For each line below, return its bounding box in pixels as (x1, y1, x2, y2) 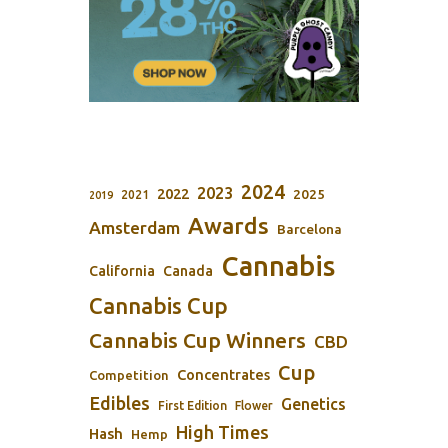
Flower (235, 399, 273, 413)
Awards (188, 213, 269, 239)
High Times (176, 422, 269, 443)
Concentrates (177, 366, 270, 384)
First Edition (158, 399, 227, 413)
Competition (89, 368, 169, 383)
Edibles (89, 393, 150, 414)
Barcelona (277, 221, 342, 238)
